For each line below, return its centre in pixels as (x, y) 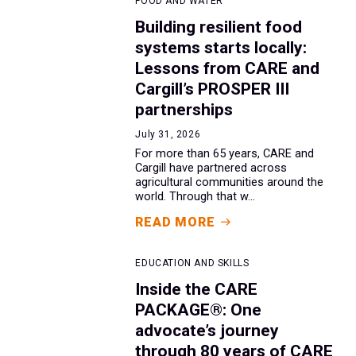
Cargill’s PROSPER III (213, 89)
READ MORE (175, 222)
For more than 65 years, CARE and (225, 153)
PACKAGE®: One (199, 310)
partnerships (184, 109)
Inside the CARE (197, 289)
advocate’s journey (207, 330)
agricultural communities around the (230, 182)
